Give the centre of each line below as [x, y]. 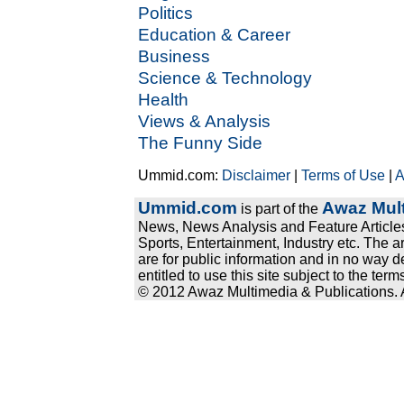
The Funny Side [201, 143]
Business [174, 56]
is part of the [280, 209]
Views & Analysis [205, 121]
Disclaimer [257, 175]
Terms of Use [344, 175]
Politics [166, 13]
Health [164, 100]
